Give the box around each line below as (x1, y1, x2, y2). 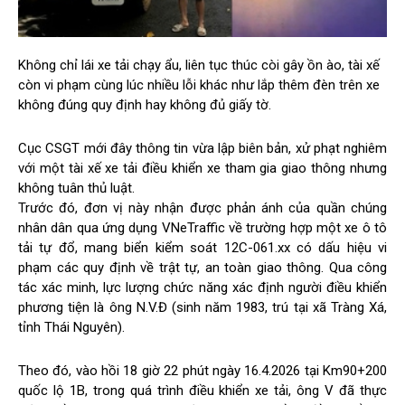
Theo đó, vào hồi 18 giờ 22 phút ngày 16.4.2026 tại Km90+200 (18, 363, 387, 380)
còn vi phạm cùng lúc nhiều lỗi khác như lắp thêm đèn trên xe (18, 77, 380, 94)
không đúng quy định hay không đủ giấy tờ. (18, 97, 271, 114)
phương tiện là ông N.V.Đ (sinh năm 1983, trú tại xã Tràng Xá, (18, 299, 387, 316)
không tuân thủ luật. (18, 180, 135, 197)
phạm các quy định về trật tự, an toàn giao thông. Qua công (18, 259, 387, 277)
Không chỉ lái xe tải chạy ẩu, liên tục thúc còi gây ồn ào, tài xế (18, 57, 380, 74)
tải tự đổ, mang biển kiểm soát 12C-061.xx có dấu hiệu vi (18, 240, 387, 257)
